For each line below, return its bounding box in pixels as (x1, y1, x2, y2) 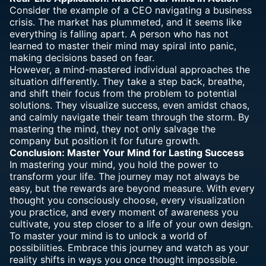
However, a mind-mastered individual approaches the (9, 64, 250, 75)
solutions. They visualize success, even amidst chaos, (9, 99, 249, 111)
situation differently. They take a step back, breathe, (9, 75, 245, 87)
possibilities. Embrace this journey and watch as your (9, 242, 249, 254)
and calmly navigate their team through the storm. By (9, 111, 249, 123)
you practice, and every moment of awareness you (9, 206, 238, 218)
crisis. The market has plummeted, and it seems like (9, 16, 242, 28)
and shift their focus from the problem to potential (9, 87, 237, 99)
